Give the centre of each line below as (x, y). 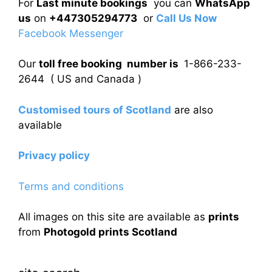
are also (192, 110)
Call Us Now (186, 18)
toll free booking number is (110, 64)
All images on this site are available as (113, 217)
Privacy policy (54, 156)
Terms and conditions (71, 186)
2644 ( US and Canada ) (80, 79)
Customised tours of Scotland (95, 110)
